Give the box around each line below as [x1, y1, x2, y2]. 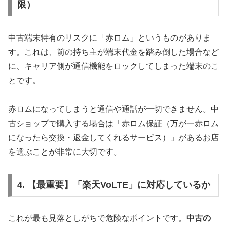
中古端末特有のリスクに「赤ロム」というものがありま [8, 33, 211, 43]
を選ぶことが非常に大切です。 [8, 147, 122, 156]
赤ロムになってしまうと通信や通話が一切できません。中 [8, 104, 219, 113]
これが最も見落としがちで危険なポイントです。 [8, 214, 186, 223]
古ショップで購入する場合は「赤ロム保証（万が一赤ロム [8, 119, 219, 128]
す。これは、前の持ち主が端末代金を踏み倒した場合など [8, 48, 219, 57]
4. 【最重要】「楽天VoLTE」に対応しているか [17, 180, 210, 191]
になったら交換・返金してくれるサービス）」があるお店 [8, 133, 219, 142]
